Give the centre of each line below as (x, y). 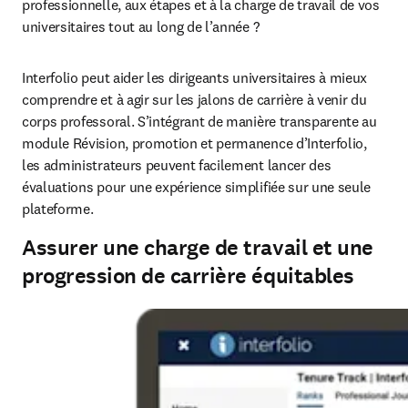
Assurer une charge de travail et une (198, 248)
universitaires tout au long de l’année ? (142, 26)
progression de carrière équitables (188, 276)
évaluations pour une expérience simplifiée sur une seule (197, 187)
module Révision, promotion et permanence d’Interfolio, (194, 143)
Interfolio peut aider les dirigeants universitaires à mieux (195, 77)
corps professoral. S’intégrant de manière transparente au (199, 121)
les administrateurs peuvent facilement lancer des (177, 165)
